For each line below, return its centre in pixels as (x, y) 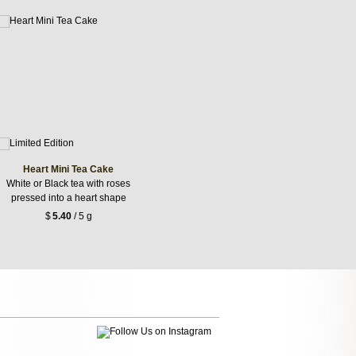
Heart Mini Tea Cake (68, 169)
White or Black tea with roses (68, 183)
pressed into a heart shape (68, 197)
